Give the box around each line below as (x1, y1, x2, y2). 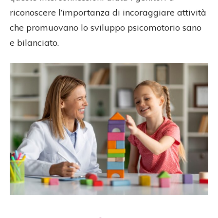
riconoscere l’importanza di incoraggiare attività (10, 7, 206, 18)
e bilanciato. (10, 37, 59, 49)
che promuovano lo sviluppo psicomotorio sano (10, 22, 201, 34)
